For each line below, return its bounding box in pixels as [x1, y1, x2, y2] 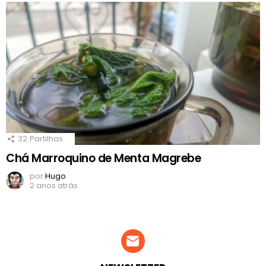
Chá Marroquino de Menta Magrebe [6, 150, 201, 166]
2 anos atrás [30, 179, 78, 191]
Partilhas [30, 132, 63, 144]
